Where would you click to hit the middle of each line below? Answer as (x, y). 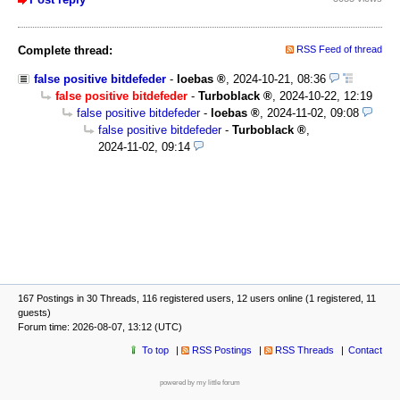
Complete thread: (65, 50)
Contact (365, 350)
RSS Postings (222, 350)
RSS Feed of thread (339, 49)
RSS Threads (304, 350)
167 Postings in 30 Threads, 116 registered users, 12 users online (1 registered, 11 (197, 298)
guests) (34, 312)
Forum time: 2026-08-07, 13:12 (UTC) (100, 326)
